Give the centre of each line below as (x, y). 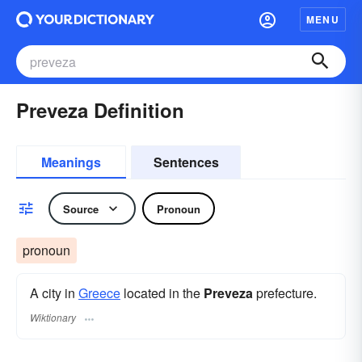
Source (81, 208)
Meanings (71, 162)
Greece (99, 293)
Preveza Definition (100, 110)
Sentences (186, 162)
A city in (54, 293)
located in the (162, 293)
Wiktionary (53, 318)
